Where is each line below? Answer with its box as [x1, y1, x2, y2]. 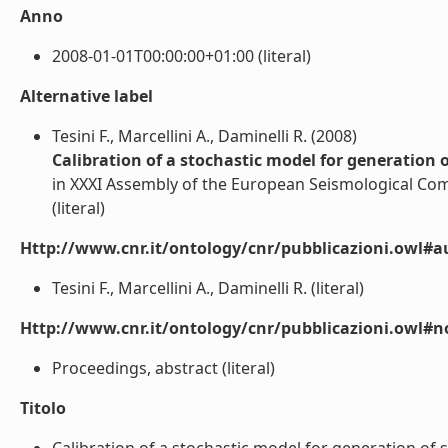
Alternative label [20, 85, 153, 107]
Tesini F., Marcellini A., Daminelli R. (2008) [52, 125, 357, 147]
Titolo [20, 397, 66, 419]
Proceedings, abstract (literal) [52, 357, 275, 379]
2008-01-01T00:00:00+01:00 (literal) [52, 45, 311, 67]
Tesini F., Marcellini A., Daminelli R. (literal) [52, 277, 364, 299]
